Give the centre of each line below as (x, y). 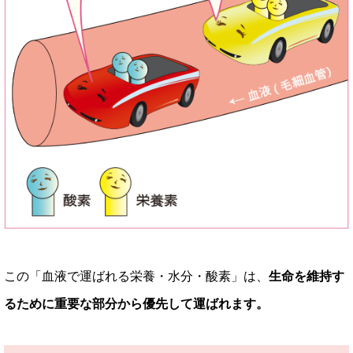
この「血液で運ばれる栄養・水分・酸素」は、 (136, 277)
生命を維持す (307, 277)
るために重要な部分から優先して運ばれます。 (136, 304)
